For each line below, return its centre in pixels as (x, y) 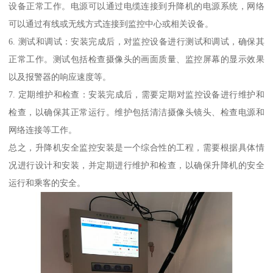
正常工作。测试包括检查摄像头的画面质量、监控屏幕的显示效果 (136, 59)
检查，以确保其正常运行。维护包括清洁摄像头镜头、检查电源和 (136, 112)
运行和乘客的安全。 (47, 183)
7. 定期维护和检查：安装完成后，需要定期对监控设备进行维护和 (136, 94)
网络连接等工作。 (43, 129)
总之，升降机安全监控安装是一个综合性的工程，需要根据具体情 (136, 147)
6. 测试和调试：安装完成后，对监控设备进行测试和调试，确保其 (136, 41)
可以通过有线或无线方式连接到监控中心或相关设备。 (111, 23)
